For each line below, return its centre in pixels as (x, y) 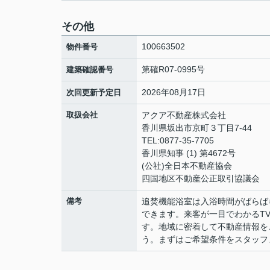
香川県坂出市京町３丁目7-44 (198, 128)
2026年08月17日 (174, 92)
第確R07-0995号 (173, 69)
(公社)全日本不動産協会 (187, 166)
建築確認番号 (90, 70)
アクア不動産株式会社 (184, 115)
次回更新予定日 (94, 93)
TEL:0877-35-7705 (178, 140)
